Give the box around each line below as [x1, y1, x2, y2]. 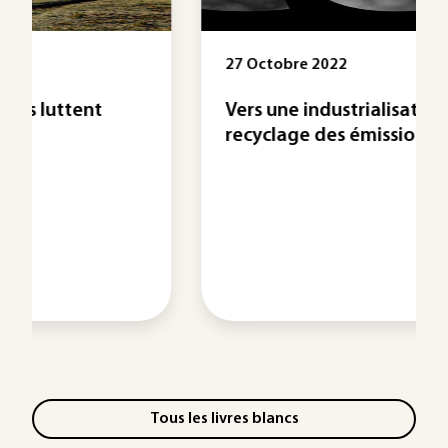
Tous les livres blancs [149, 410, 299, 427]
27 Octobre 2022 [82, 57, 205, 73]
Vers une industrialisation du [82, 101, 331, 121]
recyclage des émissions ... [82, 126, 308, 146]
